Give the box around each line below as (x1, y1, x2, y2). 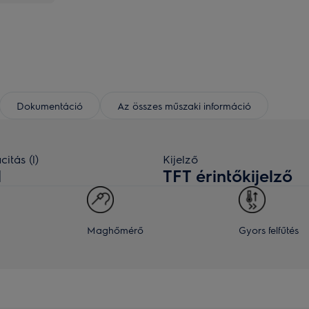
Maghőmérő (87, 223, 144, 236)
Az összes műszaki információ (117, 99, 251, 112)
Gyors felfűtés (238, 223, 299, 236)
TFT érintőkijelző (163, 165, 292, 186)
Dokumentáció (17, 99, 83, 112)
